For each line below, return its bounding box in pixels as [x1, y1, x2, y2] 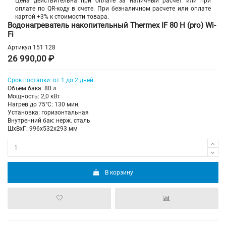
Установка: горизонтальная [8, 109, 89, 117]
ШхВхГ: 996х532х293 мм [8, 125, 78, 133]
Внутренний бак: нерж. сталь [8, 117, 90, 125]
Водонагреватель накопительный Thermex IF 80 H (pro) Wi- [8, 20, 216, 30]
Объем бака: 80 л [8, 85, 56, 92]
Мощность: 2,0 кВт [8, 93, 60, 100]
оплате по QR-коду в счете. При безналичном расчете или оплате [15, 5, 211, 12]
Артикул [8, 44, 31, 51]
